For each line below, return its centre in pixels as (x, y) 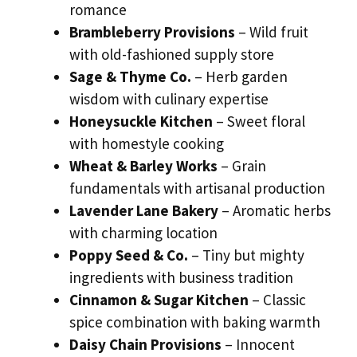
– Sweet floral (259, 122)
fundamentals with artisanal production (197, 188)
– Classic (277, 300)
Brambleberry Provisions (152, 32)
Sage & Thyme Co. (130, 77)
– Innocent (258, 345)
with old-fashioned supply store (172, 55)
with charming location (143, 233)
